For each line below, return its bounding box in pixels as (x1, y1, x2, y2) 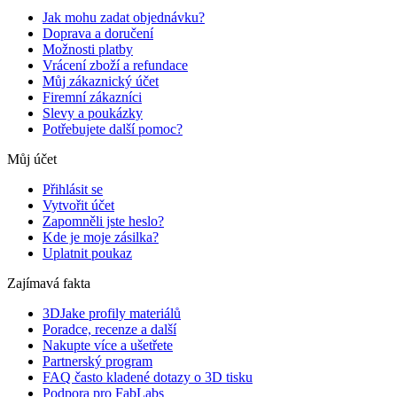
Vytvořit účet (43, 198, 114, 214)
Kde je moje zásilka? (43, 230, 159, 245)
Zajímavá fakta (7, 276, 90, 292)
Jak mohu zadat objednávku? (43, 10, 205, 26)
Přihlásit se (43, 182, 103, 198)
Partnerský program (43, 354, 152, 370)
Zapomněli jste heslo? (43, 214, 164, 230)
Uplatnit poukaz (43, 245, 132, 261)
